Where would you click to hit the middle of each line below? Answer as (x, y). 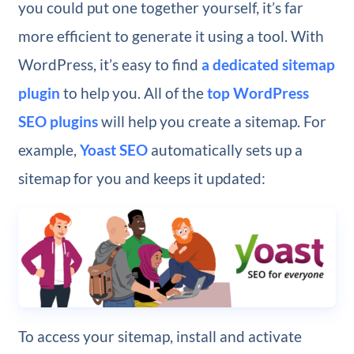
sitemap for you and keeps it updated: (141, 178)
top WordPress (258, 92)
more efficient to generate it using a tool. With (171, 36)
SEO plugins (58, 121)
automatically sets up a (225, 149)
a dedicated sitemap (268, 64)
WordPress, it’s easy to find (109, 64)
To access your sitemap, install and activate (160, 337)
